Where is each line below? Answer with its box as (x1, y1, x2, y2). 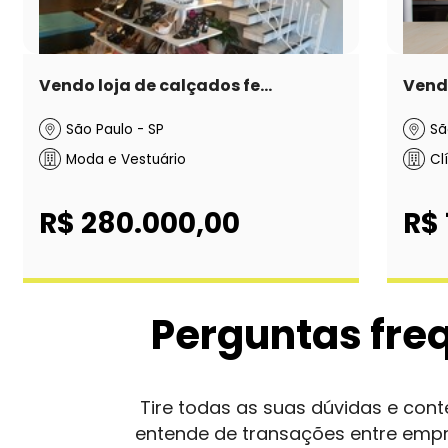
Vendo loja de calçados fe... (39, 74, 272, 98)
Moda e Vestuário (66, 149, 187, 169)
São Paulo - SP (66, 120, 165, 140)
